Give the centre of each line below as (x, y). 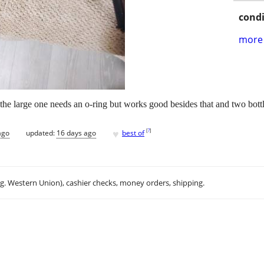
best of (133, 133)
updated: (41, 133)
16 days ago (76, 133)
